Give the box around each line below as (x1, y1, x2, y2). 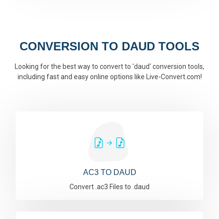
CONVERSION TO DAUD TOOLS (20, 40, 199, 53)
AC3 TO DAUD (83, 168, 136, 176)
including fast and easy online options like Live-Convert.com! (17, 73, 202, 81)
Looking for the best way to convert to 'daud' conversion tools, (15, 63, 204, 70)
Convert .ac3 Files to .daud (69, 183, 150, 191)
